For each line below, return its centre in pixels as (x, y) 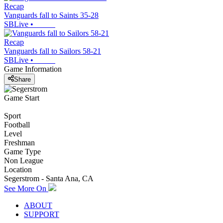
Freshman (19, 142)
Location (18, 169)
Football (17, 124)
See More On (26, 188)
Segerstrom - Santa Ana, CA (49, 178)
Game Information (33, 69)
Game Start (22, 98)
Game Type (22, 151)
